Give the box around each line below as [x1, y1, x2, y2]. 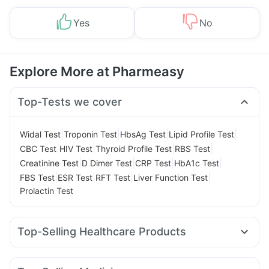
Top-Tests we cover [17, 95, 122, 108]
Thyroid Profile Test [95, 143, 172, 154]
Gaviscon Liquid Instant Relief [20, 243, 136, 253]
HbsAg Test [120, 128, 166, 139]
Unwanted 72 [116, 257, 169, 268]
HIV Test [59, 143, 92, 154]
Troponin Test [64, 128, 117, 139]
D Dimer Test [82, 157, 132, 168]
